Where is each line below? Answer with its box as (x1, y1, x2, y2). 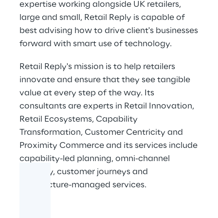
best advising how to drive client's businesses (19, 26, 198, 35)
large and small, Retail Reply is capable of (19, 13, 185, 22)
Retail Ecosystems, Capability (19, 115, 138, 124)
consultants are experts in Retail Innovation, (19, 102, 194, 110)
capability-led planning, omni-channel (19, 154, 170, 163)
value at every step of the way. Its (19, 89, 154, 97)
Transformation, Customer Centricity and (19, 128, 183, 137)
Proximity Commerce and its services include (19, 141, 198, 150)
